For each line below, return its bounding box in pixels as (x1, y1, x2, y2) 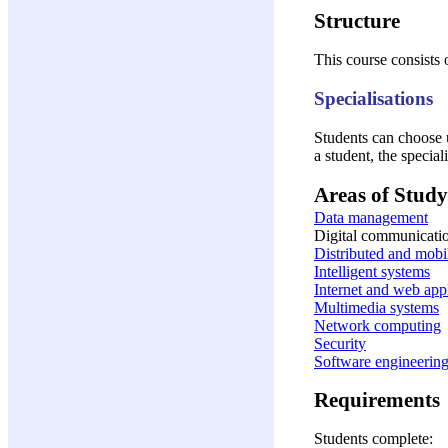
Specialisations (314, 88, 433, 110)
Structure (314, 8, 400, 32)
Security (314, 334, 366, 352)
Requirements (314, 387, 440, 411)
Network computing (314, 316, 441, 334)
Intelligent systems (314, 262, 430, 280)
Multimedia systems (314, 298, 439, 316)
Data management (314, 208, 428, 226)
